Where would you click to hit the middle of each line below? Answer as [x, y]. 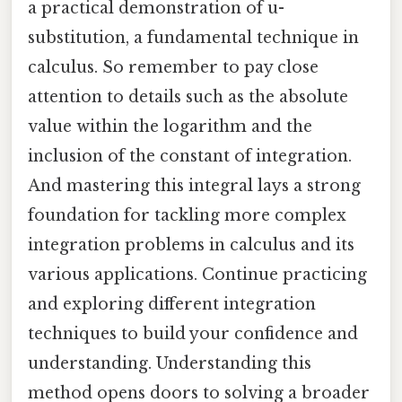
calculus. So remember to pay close [173, 67]
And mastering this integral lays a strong [194, 185]
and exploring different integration [172, 304]
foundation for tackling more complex [187, 215]
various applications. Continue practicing [197, 274]
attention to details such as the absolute [188, 96]
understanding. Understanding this [170, 363]
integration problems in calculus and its [191, 245]
